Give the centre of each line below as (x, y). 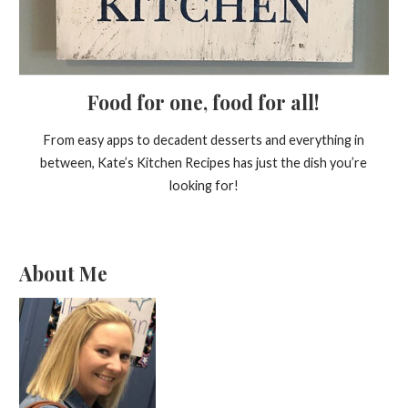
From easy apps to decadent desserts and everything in (204, 140)
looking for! (204, 186)
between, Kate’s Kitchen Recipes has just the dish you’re (204, 163)
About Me (63, 273)
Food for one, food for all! (204, 102)
